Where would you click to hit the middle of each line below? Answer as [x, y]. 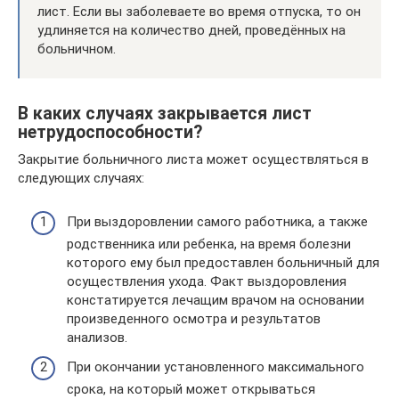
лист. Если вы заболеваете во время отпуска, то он [199, 12]
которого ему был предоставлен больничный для [223, 262]
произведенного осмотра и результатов [194, 318]
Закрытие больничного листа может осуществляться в [193, 159]
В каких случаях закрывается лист [165, 114]
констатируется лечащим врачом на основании [216, 300]
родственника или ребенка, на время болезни [209, 244]
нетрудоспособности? [110, 133]
